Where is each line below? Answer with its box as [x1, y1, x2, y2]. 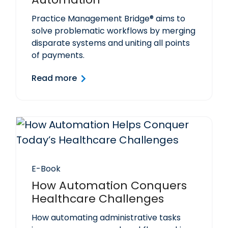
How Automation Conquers [32, 178, 187, 194]
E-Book [32, 163, 61, 175]
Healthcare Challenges [32, 191, 164, 207]
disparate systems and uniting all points [32, 37, 190, 49]
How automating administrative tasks [32, 212, 181, 224]
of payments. [32, 49, 84, 62]
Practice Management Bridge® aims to [32, 13, 185, 25]
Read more [32, 72, 77, 84]
